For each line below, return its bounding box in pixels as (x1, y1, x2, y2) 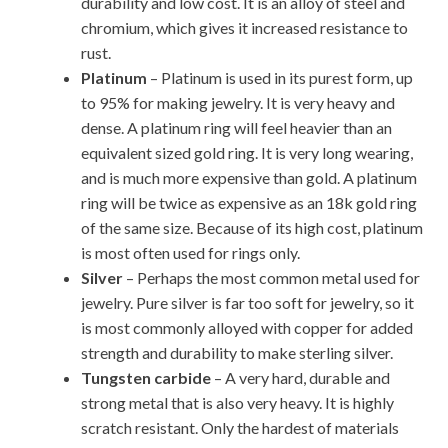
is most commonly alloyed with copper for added (81, 318, 413, 337)
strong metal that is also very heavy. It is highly (81, 393, 394, 412)
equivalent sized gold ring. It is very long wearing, (81, 143, 413, 162)
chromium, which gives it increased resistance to (81, 18, 408, 37)
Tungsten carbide (81, 368, 211, 387)
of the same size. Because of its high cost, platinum (81, 218, 423, 237)
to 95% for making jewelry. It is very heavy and (81, 93, 395, 112)
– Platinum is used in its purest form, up (147, 68, 413, 87)
